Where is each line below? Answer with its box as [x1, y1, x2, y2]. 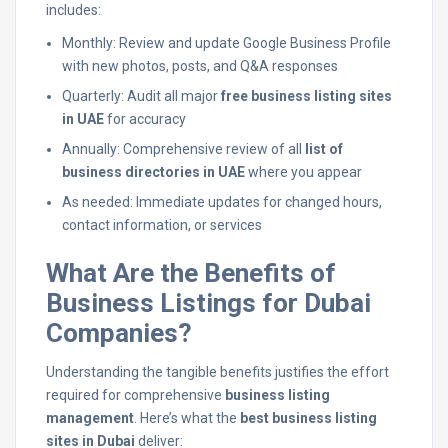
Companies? [46, 318, 192, 348]
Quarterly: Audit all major [62, 88, 221, 104]
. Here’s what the [134, 410, 240, 426]
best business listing [240, 410, 377, 426]
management [46, 410, 134, 426]
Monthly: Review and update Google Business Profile [62, 35, 391, 51]
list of [305, 141, 343, 157]
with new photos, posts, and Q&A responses [62, 58, 338, 74]
